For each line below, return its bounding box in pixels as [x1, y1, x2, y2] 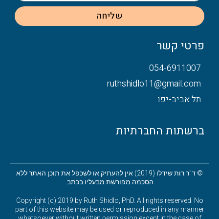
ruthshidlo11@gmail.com [107, 77, 201, 91]
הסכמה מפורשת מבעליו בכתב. [66, 178, 153, 186]
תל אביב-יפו [158, 93, 201, 107]
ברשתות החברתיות [116, 123, 204, 140]
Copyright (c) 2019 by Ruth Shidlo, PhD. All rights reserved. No [16, 197, 203, 205]
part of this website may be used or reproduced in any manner [15, 205, 204, 214]
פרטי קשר [156, 38, 204, 55]
